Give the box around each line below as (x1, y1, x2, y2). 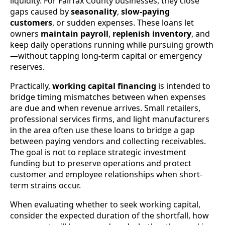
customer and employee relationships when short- (10, 168, 202, 180)
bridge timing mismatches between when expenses (10, 91, 206, 102)
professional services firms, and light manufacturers (10, 113, 209, 125)
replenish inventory (113, 28, 191, 39)
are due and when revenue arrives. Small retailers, (10, 102, 200, 114)
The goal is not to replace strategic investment (10, 146, 186, 158)
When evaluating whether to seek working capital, (10, 198, 200, 210)
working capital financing (52, 80, 156, 91)
